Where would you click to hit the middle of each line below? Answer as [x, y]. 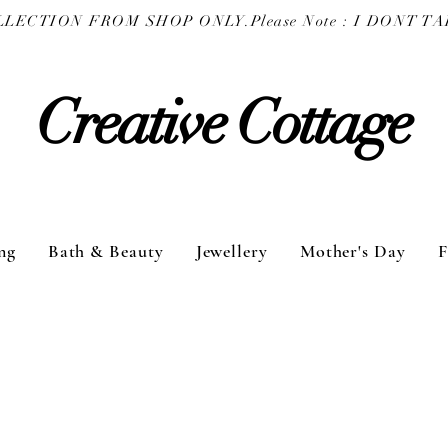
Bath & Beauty [105, 250]
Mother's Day [352, 250]
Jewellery [231, 250]
